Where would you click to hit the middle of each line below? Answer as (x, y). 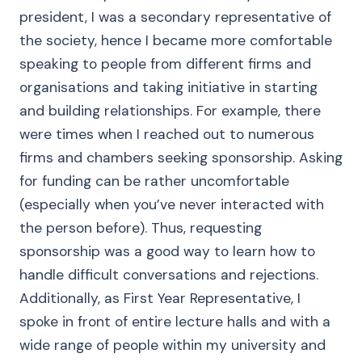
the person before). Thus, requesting (141, 228)
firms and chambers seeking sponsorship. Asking (181, 158)
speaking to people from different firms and (165, 64)
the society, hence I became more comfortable (176, 40)
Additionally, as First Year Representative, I (160, 298)
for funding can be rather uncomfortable (154, 181)
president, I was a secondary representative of (175, 17)
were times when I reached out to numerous (167, 134)
